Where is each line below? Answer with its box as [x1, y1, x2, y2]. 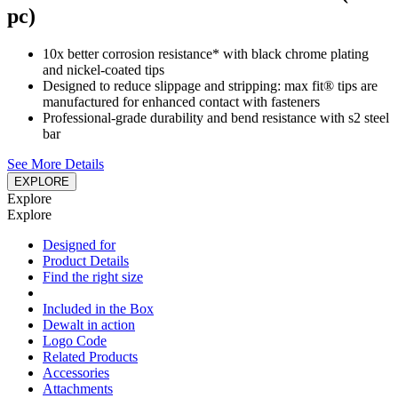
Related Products [43, 349, 138, 365]
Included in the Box [43, 301, 154, 317]
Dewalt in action [43, 317, 135, 333]
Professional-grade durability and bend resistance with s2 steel [43, 110, 389, 126]
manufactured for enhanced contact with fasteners [43, 94, 320, 110]
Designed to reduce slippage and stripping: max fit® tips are [43, 78, 378, 94]
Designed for [43, 237, 115, 253]
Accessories [43, 365, 109, 381]
